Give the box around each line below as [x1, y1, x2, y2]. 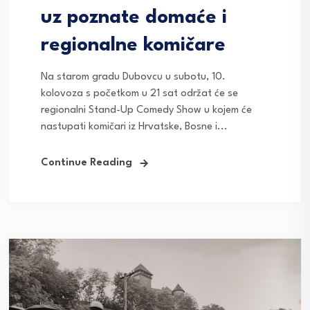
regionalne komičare [41, 36, 226, 56]
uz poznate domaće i [41, 8, 227, 28]
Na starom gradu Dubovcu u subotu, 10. [41, 72, 226, 83]
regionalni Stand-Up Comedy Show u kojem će [41, 105, 252, 116]
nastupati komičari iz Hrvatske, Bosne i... [41, 122, 228, 133]
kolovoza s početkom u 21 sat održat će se [41, 89, 238, 100]
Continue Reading [41, 158, 132, 169]
